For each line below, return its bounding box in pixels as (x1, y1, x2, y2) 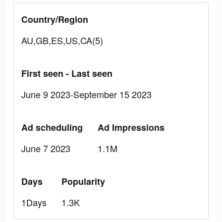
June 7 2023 (21, 142, 70, 155)
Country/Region (21, 13, 88, 26)
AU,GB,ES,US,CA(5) (21, 34, 103, 47)
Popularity (61, 175, 105, 188)
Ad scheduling (21, 121, 83, 134)
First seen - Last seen (21, 67, 112, 80)
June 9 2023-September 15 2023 (21, 88, 152, 101)
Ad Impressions (98, 121, 165, 134)
